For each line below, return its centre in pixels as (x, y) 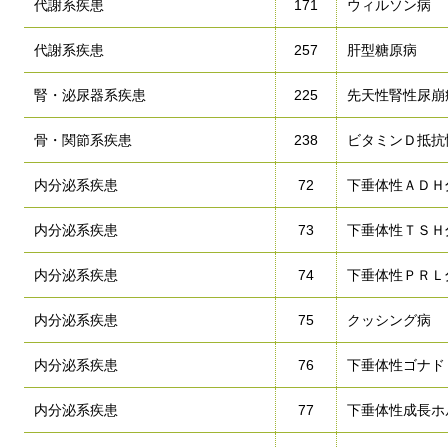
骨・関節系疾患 (83, 140)
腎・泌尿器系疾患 (90, 95)
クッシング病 (389, 320)
